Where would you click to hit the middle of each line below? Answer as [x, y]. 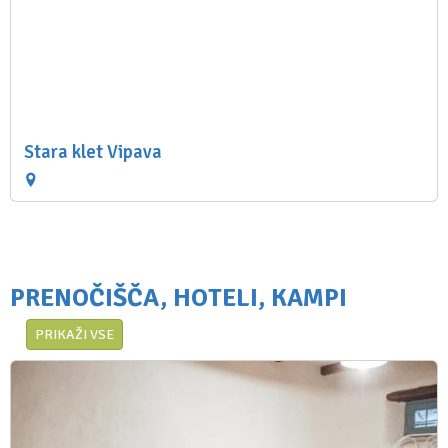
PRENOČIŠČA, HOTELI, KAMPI [178, 297]
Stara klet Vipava [92, 151]
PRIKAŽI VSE [74, 334]
